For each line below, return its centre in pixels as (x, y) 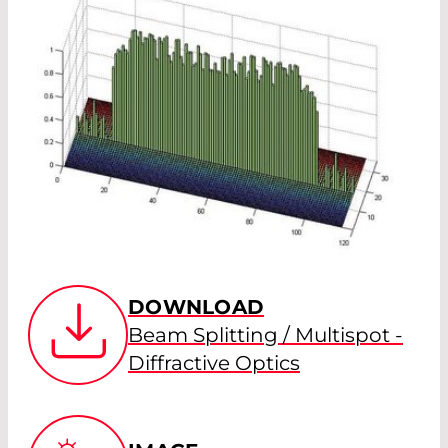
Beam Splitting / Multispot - (265, 334)
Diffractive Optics (214, 362)
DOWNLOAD (196, 306)
